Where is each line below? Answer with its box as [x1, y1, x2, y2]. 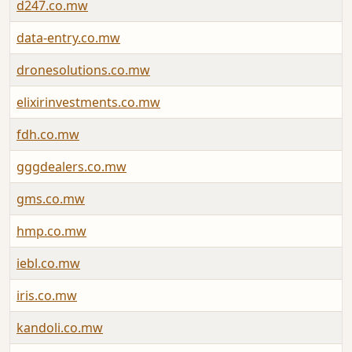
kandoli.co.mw [16, 319, 103, 337]
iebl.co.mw [16, 255, 80, 273]
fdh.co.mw [16, 126, 79, 144]
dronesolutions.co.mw [16, 61, 150, 79]
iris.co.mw [16, 287, 77, 305]
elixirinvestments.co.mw [16, 93, 160, 112]
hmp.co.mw [16, 222, 86, 240]
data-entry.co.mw [16, 29, 120, 47]
